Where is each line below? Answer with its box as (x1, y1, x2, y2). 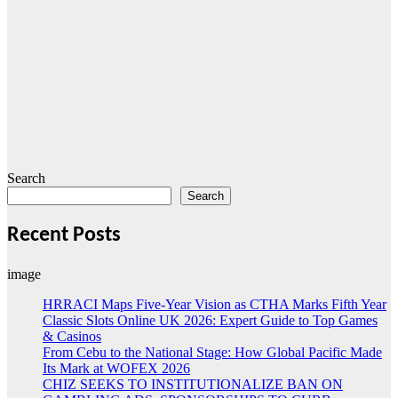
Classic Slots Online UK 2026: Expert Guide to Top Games (43, 312, 378, 328)
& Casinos (43, 328, 101, 344)
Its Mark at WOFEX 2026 (43, 360, 190, 376)
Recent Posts (7, 224, 121, 246)
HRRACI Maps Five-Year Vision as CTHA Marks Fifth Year (43, 296, 386, 312)
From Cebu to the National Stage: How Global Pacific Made (43, 344, 382, 360)
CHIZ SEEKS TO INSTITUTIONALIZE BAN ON (43, 376, 343, 392)
